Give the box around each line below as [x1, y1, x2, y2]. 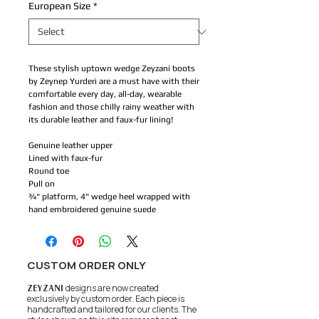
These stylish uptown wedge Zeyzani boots [28, 63, 195, 73]
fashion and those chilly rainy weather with [28, 102, 194, 112]
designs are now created [66, 282, 159, 294]
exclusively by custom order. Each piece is [27, 293, 184, 305]
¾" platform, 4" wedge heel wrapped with [28, 192, 190, 202]
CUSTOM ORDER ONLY [27, 258, 146, 273]
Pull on [28, 179, 55, 189]
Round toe [28, 166, 71, 176]
